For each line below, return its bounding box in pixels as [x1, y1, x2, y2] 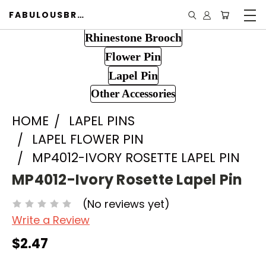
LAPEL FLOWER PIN [32, 131, 144, 148]
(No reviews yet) [83, 196, 170, 211]
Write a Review [12, 212, 90, 227]
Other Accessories [91, 87, 175, 100]
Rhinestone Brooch [84, 31, 182, 44]
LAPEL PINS [69, 112, 135, 129]
